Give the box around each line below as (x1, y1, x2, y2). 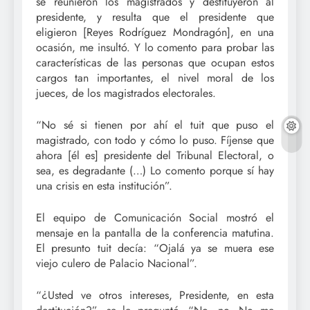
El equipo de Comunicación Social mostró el (36, 210, 274, 226)
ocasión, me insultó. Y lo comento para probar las (36, 39, 274, 56)
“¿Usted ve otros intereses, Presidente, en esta (36, 287, 274, 304)
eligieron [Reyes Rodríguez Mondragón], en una (36, 24, 274, 41)
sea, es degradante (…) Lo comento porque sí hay (36, 163, 274, 179)
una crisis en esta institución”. (36, 178, 172, 194)
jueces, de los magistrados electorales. (36, 85, 216, 102)
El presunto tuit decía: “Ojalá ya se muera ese (36, 240, 274, 257)
